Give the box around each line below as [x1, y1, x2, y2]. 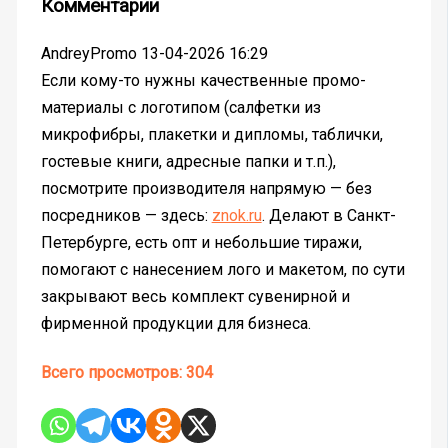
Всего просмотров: [40, 363, 182, 383]
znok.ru [211, 206, 262, 226]
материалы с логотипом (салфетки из [40, 98, 321, 118]
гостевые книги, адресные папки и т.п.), [40, 152, 336, 172]
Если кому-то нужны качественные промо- [40, 71, 366, 91]
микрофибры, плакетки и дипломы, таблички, [40, 125, 383, 145]
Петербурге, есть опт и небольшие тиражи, [40, 233, 362, 253]
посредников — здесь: [40, 206, 212, 226]
